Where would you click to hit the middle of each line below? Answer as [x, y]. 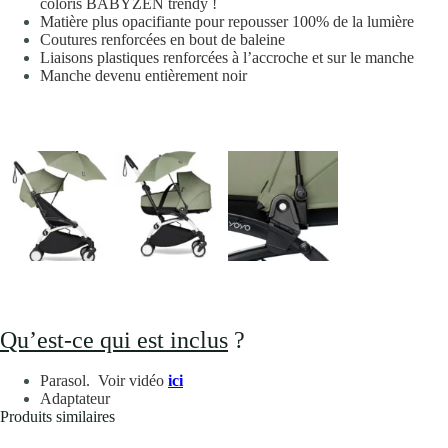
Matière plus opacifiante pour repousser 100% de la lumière [227, 22]
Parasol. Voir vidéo [104, 380]
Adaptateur [75, 398]
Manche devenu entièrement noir [143, 76]
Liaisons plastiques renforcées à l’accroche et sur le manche [227, 58]
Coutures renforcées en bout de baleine [162, 40]
